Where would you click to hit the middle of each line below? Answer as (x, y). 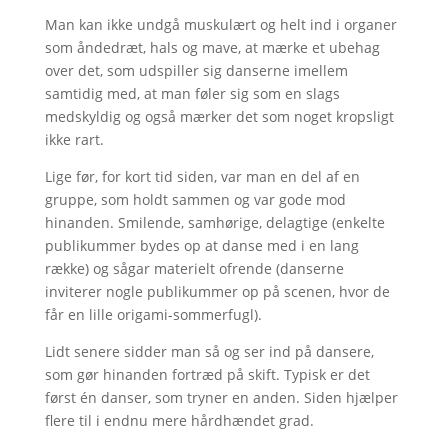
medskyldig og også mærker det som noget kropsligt (219, 116)
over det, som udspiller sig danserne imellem (196, 70)
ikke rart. (74, 139)
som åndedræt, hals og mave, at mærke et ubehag (212, 47)
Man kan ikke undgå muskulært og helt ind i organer (220, 24)
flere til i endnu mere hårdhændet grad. (179, 420)
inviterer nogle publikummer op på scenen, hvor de (217, 291)
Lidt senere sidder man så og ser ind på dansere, (209, 351)
